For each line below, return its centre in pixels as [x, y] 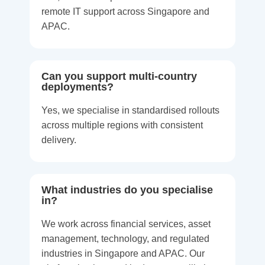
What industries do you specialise [127, 190]
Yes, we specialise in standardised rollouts [130, 111]
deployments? [77, 87]
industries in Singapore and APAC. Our [123, 254]
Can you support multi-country [119, 77]
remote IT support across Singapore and [125, 12]
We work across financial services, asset [126, 224]
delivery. [59, 140]
